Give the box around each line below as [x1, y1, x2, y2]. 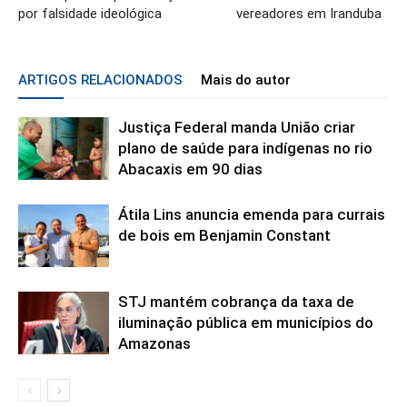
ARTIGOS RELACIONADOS [18, 71, 183, 88]
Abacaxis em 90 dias [118, 159, 263, 178]
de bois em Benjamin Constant [118, 225, 331, 244]
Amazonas [118, 333, 198, 352]
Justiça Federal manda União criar [118, 117, 355, 136]
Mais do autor [201, 71, 291, 88]
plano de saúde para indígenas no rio [118, 138, 372, 157]
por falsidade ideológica [18, 5, 162, 22]
